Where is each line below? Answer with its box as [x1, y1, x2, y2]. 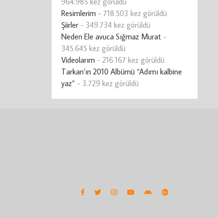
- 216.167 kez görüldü [95, 54, 164, 65]
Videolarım [61, 54, 95, 65]
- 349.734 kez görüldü [78, 19, 150, 30]
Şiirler [61, 19, 78, 30]
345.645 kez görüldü [61, 43, 126, 53]
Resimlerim [61, 8, 96, 18]
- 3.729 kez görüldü [75, 78, 139, 88]
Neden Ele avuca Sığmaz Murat [61, 31, 161, 41]
